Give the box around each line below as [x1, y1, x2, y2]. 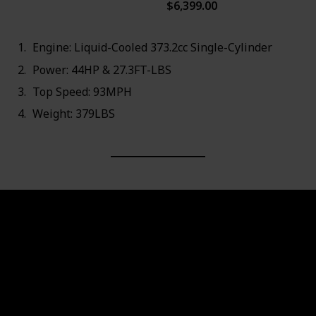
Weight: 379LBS [32, 105, 115, 121]
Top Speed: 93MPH [32, 83, 132, 99]
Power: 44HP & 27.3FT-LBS [32, 61, 171, 78]
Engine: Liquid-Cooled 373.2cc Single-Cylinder [32, 39, 272, 56]
